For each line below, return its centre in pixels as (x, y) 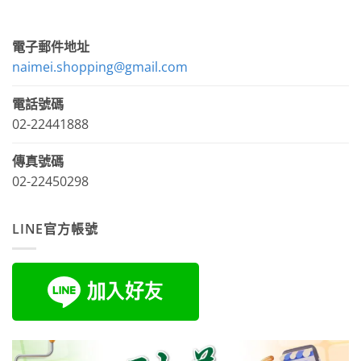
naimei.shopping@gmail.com (100, 66)
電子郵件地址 (51, 46)
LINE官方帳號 (55, 228)
